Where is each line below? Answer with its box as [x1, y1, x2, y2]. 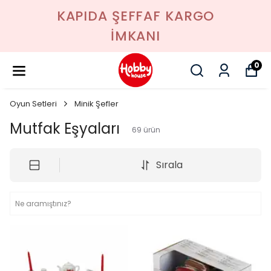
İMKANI [110, 27, 161, 45]
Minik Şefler [74, 98, 119, 109]
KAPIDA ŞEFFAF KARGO [56, 7, 215, 25]
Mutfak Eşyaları [10, 119, 120, 139]
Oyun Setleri [10, 98, 57, 109]
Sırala [155, 158, 183, 172]
